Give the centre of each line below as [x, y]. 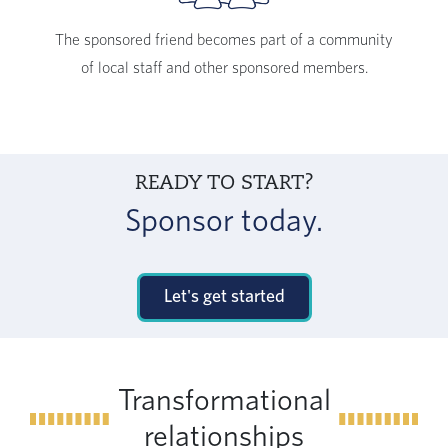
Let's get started [224, 297]
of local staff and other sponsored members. [224, 68]
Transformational [224, 401]
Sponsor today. [224, 221]
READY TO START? [224, 184]
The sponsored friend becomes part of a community [224, 40]
